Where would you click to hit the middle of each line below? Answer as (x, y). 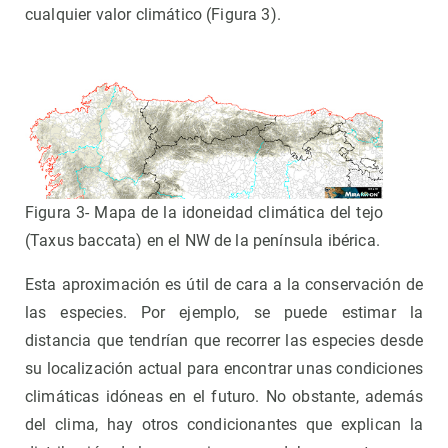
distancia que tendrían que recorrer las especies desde (224, 341)
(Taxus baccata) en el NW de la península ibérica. (202, 241)
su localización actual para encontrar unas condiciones (224, 369)
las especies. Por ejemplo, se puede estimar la (224, 313)
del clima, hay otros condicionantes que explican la (224, 425)
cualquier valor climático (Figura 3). (153, 14)
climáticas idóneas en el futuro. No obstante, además (224, 397)
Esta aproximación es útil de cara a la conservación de (224, 285)
